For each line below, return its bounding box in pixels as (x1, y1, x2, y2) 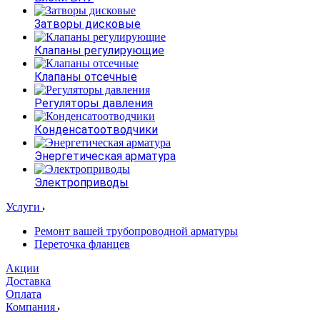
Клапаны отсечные (34, 70, 137, 84)
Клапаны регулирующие (34, 44, 164, 57)
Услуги (6, 201, 43, 213)
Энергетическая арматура (34, 149, 176, 163)
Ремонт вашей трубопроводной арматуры (34, 225, 238, 237)
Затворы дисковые (34, 17, 141, 31)
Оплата (6, 288, 41, 300)
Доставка (6, 275, 51, 287)
